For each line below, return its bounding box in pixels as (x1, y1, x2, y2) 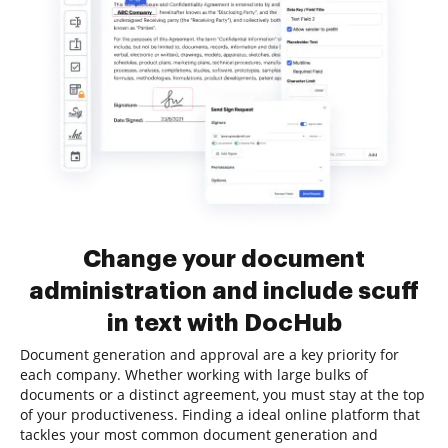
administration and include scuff (29, 279, 419, 303)
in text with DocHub (106, 311, 342, 335)
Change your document (83, 247, 365, 271)
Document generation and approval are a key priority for (20, 345, 399, 364)
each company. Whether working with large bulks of (20, 365, 368, 384)
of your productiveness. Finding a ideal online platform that (20, 405, 420, 424)
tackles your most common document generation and (20, 425, 378, 444)
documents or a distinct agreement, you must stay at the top (20, 385, 425, 404)
